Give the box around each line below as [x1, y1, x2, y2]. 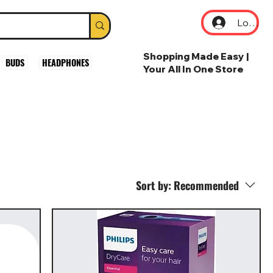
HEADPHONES [41, 56, 89, 69]
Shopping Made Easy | [143, 51, 249, 63]
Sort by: [136, 177, 171, 193]
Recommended [174, 177, 239, 193]
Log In [237, 16, 267, 29]
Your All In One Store [143, 63, 243, 76]
